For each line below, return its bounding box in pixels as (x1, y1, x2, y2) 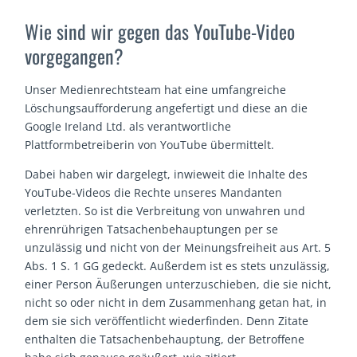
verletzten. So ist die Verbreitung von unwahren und (25, 203, 306, 219)
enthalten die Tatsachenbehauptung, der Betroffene (25, 331, 305, 347)
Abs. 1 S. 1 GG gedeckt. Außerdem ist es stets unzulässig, (25, 258, 331, 274)
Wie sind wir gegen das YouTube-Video (25, 17, 296, 46)
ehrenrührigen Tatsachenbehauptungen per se (25, 222, 279, 237)
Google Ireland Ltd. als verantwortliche (25, 119, 232, 135)
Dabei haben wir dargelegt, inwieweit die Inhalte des (25, 167, 308, 182)
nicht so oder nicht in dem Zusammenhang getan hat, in (25, 295, 328, 311)
